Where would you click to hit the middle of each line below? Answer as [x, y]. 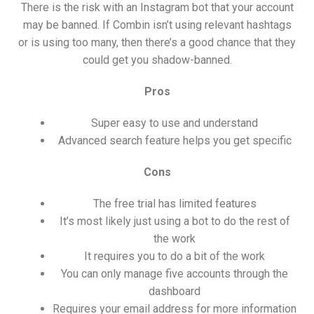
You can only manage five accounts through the [175, 274]
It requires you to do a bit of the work [175, 257]
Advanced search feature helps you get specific [175, 141]
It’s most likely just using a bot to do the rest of [175, 221]
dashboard [175, 292]
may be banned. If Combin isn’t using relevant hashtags [157, 25]
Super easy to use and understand [175, 123]
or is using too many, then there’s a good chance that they [157, 43]
